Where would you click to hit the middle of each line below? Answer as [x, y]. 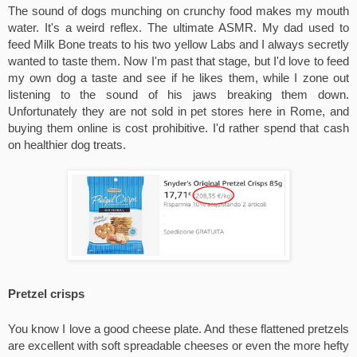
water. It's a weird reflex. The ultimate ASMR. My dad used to [178, 28]
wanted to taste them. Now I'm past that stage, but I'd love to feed [178, 62]
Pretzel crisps [46, 294]
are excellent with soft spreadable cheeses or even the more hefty [178, 346]
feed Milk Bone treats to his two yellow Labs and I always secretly [178, 45]
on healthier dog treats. [67, 145]
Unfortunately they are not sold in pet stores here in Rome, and [178, 112]
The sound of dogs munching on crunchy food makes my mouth [178, 12]
